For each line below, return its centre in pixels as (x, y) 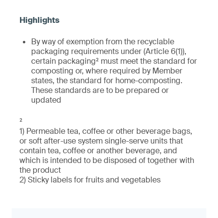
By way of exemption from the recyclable (103, 42)
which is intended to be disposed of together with (107, 160)
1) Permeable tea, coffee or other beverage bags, (106, 131)
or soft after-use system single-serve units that (101, 141)
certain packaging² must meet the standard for (114, 61)
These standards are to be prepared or (100, 90)
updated (46, 100)
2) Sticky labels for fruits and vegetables (90, 180)
